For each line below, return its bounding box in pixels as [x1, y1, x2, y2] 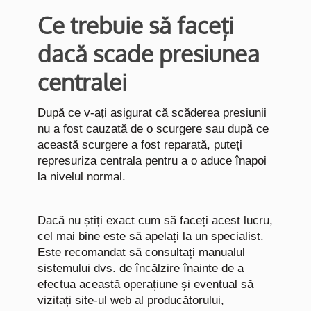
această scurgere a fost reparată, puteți [37, 138, 242, 151]
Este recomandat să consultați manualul [37, 246, 245, 259]
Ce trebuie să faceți [37, 10, 234, 40]
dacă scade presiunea [37, 39, 260, 68]
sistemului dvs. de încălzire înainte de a [37, 262, 244, 275]
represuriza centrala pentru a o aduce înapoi [37, 154, 267, 167]
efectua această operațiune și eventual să [37, 278, 253, 291]
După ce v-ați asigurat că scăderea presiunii [37, 106, 267, 119]
